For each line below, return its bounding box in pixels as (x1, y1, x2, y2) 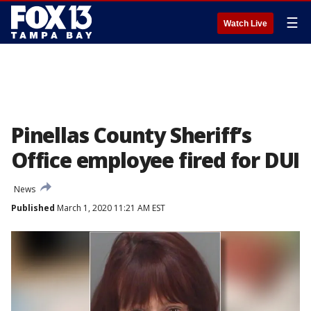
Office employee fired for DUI (11, 146, 300, 174)
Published (11, 202, 55, 214)
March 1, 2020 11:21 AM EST (55, 202, 165, 214)
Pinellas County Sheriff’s (11, 121, 251, 149)
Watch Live (224, 19, 267, 28)
